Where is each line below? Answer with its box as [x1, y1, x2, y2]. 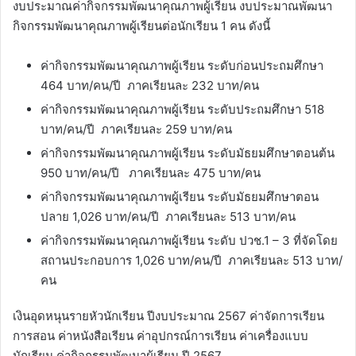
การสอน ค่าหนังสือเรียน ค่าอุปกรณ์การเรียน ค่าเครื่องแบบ [13, 328, 308, 344]
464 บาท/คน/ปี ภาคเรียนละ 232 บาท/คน [41, 78, 259, 94]
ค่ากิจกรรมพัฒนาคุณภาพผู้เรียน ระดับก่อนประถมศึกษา [41, 58, 323, 74]
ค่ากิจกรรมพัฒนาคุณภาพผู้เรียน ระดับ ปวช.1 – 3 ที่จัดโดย [41, 233, 338, 249]
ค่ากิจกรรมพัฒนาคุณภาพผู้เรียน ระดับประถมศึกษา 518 [41, 102, 324, 118]
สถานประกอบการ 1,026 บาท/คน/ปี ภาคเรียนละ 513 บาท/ [41, 253, 342, 269]
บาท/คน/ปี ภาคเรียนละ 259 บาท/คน [41, 122, 232, 137]
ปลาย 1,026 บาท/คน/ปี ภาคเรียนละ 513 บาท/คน [41, 209, 296, 225]
